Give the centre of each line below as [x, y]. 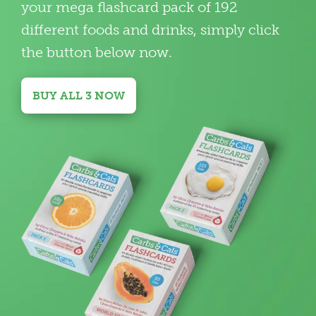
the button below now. [96, 53]
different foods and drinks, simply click [150, 30]
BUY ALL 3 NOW [78, 96]
